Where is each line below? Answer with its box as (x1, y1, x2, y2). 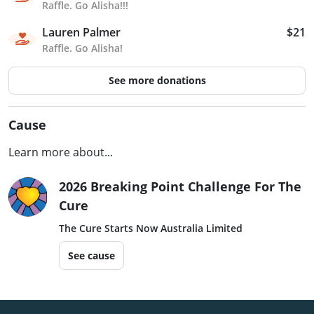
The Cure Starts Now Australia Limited (59, 221, 243, 235)
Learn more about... (8, 144, 113, 160)
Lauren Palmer (42, 24, 121, 40)
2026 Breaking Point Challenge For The (59, 177, 301, 195)
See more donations (108, 74, 206, 88)
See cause (68, 248, 115, 262)
